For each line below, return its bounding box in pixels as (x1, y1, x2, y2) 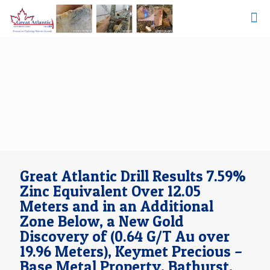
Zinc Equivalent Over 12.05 (20, 182, 201, 200)
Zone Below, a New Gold (20, 212, 184, 230)
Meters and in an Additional (20, 197, 213, 215)
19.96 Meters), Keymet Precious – (20, 242, 242, 260)
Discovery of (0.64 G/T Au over (20, 227, 230, 245)
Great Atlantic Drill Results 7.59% (20, 167, 246, 185)
